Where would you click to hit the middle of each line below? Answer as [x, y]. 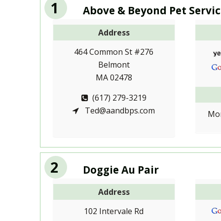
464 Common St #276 [114, 52]
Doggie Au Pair [121, 169]
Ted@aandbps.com [119, 110]
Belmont [114, 64]
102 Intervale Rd [114, 211]
